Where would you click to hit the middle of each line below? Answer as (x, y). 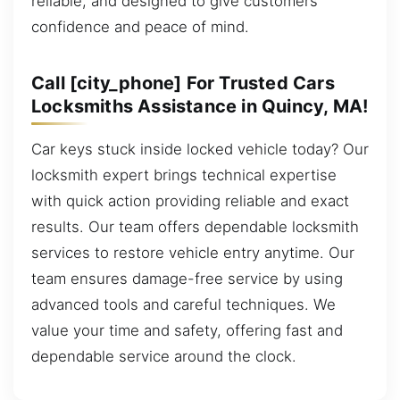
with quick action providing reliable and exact (190, 200)
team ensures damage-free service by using (187, 278)
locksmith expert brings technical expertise (184, 175)
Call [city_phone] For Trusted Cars (183, 83)
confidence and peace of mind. (140, 26)
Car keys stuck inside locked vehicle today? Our (200, 149)
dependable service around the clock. (164, 356)
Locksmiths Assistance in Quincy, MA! (200, 106)
